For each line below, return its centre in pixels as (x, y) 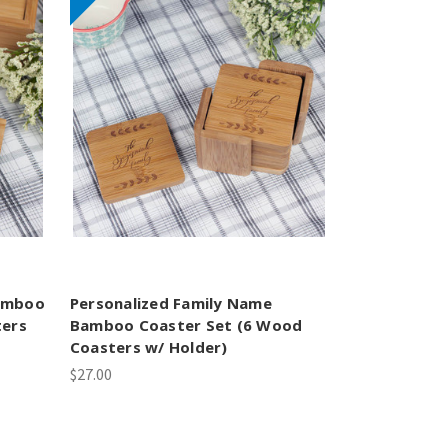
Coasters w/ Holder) (148, 347)
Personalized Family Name (170, 303)
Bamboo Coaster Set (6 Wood (186, 325)
